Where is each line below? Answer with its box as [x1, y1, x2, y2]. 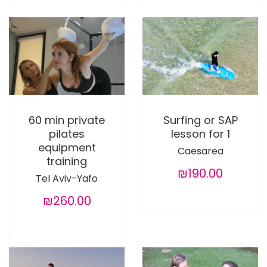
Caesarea [177, 144, 223, 158]
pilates [49, 126, 85, 141]
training [46, 153, 87, 169]
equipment [38, 139, 96, 155]
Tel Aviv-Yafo [36, 171, 98, 185]
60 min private [29, 112, 105, 128]
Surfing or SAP [163, 112, 238, 128]
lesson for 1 [170, 126, 230, 141]
